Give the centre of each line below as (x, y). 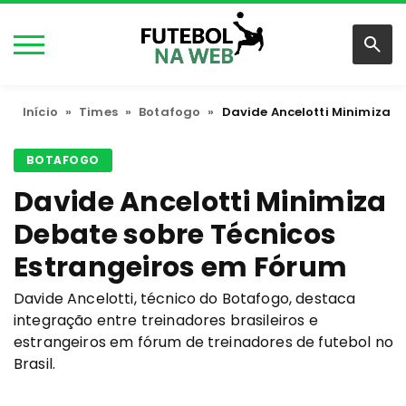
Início (40, 112)
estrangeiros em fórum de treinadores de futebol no (204, 342)
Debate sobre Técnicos (175, 235)
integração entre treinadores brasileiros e (166, 320)
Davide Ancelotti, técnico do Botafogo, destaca (185, 299)
